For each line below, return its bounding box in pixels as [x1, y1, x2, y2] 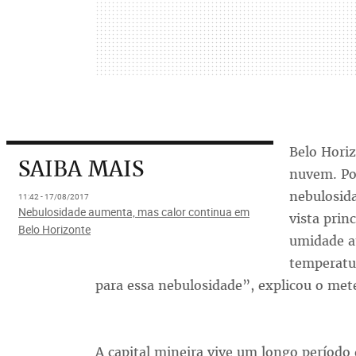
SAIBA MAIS [17, 155, 144, 184]
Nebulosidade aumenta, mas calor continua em [17, 204, 250, 220]
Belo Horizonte [17, 222, 91, 238]
